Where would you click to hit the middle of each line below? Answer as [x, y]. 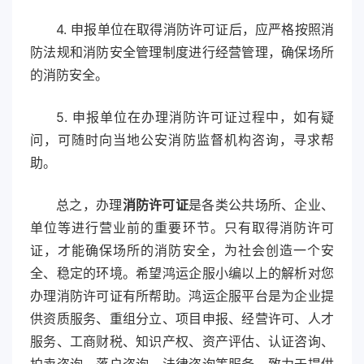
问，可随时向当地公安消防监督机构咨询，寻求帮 [182, 140]
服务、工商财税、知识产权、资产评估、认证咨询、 [182, 342]
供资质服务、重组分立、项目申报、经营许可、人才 [182, 319]
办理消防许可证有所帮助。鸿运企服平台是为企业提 [182, 296]
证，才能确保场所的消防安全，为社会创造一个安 [182, 251]
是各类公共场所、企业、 [261, 205]
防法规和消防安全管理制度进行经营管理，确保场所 [182, 52]
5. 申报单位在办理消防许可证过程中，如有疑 [195, 117]
